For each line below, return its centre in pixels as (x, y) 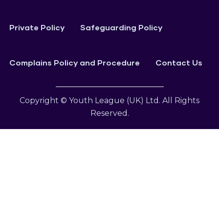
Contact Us (179, 63)
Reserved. (109, 113)
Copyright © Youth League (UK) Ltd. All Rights (109, 101)
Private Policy (37, 27)
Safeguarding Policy (121, 27)
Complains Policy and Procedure (75, 63)
